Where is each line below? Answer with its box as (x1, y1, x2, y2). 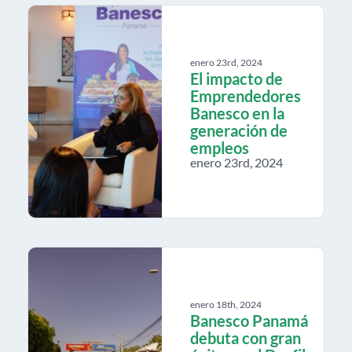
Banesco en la (190, 103, 284, 123)
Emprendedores (190, 86, 301, 105)
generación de (190, 120, 288, 140)
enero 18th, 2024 (190, 298, 262, 310)
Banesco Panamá (190, 310, 308, 330)
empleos (190, 137, 249, 157)
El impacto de (190, 68, 283, 88)
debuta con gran (190, 328, 301, 347)
